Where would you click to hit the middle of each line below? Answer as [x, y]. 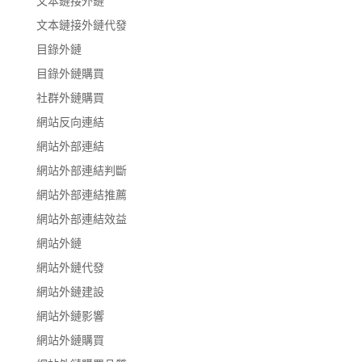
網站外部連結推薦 [81, 194]
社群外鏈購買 [70, 97]
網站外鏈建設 [70, 291]
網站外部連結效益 [81, 218]
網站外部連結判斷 [81, 170]
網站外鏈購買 [70, 339]
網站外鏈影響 [70, 315]
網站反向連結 [70, 121]
